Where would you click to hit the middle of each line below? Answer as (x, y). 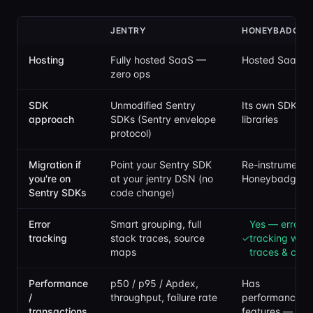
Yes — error (276, 224)
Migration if (55, 165)
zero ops (130, 74)
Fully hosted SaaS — (158, 60)
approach (51, 119)
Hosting (46, 60)
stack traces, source (158, 238)
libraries (260, 119)
